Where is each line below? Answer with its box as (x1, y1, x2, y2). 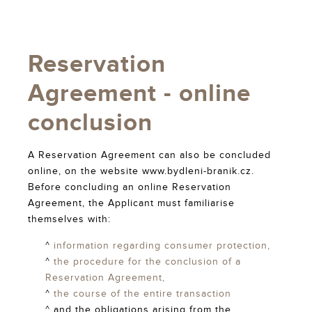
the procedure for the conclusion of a (54, 256, 241, 268)
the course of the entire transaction (54, 288, 231, 300)
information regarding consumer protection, (54, 240, 270, 252)
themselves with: (28, 214, 111, 226)
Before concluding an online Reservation (28, 182, 231, 194)
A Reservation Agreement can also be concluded (28, 150, 271, 162)
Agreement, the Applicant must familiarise (28, 198, 235, 210)
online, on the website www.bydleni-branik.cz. (28, 166, 254, 178)
